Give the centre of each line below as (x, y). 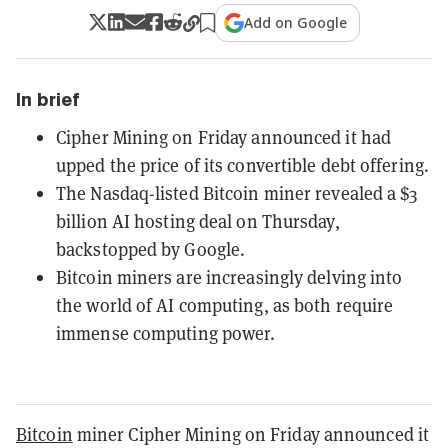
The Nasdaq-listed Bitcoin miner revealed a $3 (237, 193)
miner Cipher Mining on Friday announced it (251, 434)
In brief (48, 99)
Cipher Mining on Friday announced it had (224, 137)
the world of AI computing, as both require (225, 305)
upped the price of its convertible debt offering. (242, 165)
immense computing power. (166, 333)
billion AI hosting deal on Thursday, (198, 221)
